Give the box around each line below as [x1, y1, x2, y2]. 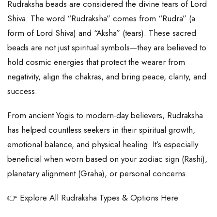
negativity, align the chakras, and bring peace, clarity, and [7, 71, 206, 83]
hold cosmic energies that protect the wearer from [7, 56, 185, 68]
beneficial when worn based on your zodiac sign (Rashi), [7, 153, 207, 165]
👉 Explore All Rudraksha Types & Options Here [7, 192, 178, 204]
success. [7, 85, 37, 97]
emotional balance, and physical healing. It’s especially [7, 139, 198, 151]
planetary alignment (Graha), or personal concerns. [7, 168, 188, 180]
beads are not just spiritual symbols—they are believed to [7, 42, 206, 54]
